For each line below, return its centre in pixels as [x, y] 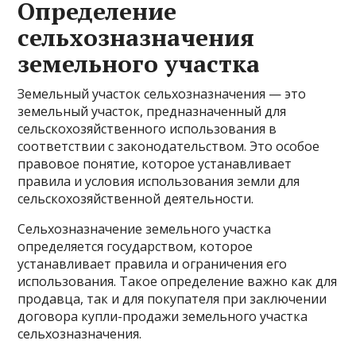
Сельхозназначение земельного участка [145, 229]
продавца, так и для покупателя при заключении [172, 299]
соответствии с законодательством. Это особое [169, 146]
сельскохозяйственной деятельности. [136, 199]
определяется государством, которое [135, 246]
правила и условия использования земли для [159, 181]
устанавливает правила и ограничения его [153, 264]
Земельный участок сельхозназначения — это [162, 94]
